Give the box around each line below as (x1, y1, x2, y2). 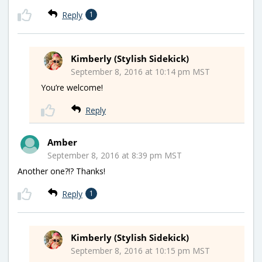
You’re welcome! (41, 81, 103, 93)
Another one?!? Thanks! (18, 165, 105, 177)
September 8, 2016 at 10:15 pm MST (71, 244, 210, 256)
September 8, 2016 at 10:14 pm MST (71, 65, 210, 77)
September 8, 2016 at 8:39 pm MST (47, 149, 182, 161)
